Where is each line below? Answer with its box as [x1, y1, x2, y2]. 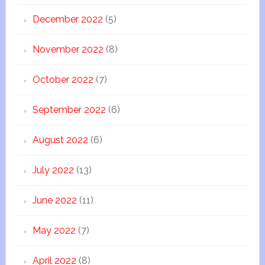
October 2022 [32, 74, 93, 85]
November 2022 [32, 44, 104, 55]
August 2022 [32, 134, 88, 146]
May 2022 [32, 225, 76, 236]
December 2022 [32, 14, 103, 25]
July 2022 [32, 164, 74, 176]
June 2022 [32, 195, 77, 206]
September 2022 [32, 104, 106, 115]
